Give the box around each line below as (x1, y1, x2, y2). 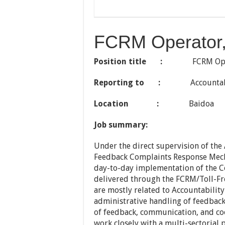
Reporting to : (94, 78, 160, 87)
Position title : (94, 57, 162, 66)
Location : (94, 99, 159, 108)
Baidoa (159, 99, 214, 108)
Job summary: (94, 120, 148, 130)
